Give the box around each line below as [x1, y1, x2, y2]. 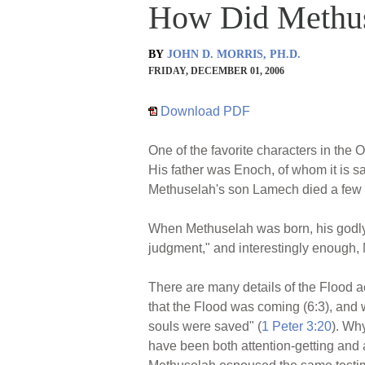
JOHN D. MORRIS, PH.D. [167, 47, 301, 60]
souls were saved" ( [148, 319, 262, 333]
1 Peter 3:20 [262, 319, 332, 333]
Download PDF [157, 103, 250, 118]
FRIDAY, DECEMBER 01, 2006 [148, 64, 284, 77]
